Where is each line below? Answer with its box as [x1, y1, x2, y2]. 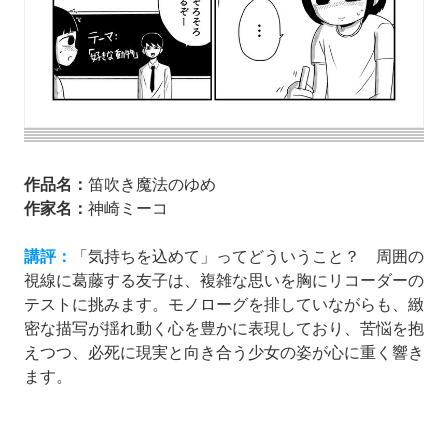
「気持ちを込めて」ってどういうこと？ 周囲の [72, 247, 424, 265]
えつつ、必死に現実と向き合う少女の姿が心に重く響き [24, 343, 424, 361]
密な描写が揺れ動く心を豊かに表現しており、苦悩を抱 [24, 319, 424, 337]
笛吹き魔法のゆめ [88, 175, 216, 193]
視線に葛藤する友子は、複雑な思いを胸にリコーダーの [24, 271, 424, 289]
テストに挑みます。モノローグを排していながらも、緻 [24, 295, 424, 313]
